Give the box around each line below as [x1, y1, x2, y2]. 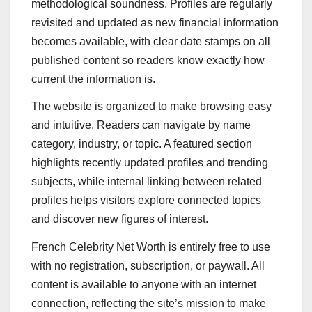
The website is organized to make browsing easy [31, 100, 272, 113]
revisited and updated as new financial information [31, 16, 279, 29]
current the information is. [31, 72, 155, 85]
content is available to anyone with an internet [31, 279, 256, 291]
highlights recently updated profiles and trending [31, 157, 268, 169]
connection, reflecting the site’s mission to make [31, 297, 266, 310]
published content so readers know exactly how [31, 54, 265, 66]
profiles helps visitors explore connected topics [31, 194, 261, 207]
